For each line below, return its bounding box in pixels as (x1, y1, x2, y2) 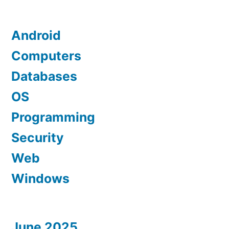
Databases (11, 68, 77, 84)
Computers (11, 48, 81, 64)
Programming (11, 109, 95, 125)
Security (11, 130, 64, 146)
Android (11, 28, 61, 43)
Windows (11, 171, 70, 187)
